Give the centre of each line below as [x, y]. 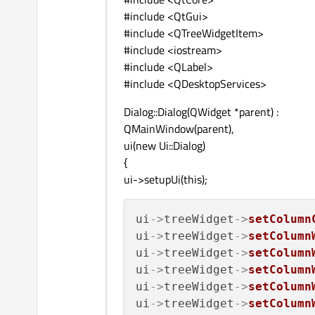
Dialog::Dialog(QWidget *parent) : [201, 112]
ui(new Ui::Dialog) [165, 146]
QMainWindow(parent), [179, 129]
